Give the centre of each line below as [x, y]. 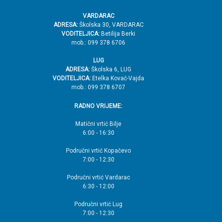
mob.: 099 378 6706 [98, 42]
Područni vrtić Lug [98, 204]
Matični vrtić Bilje [98, 124]
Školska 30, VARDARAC [111, 25]
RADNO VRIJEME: [98, 106]
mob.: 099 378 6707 [98, 87]
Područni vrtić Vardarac [98, 177]
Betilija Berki [117, 33]
